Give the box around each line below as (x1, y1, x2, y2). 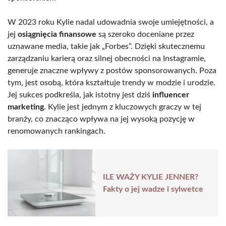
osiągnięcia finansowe (18, 30, 96, 39)
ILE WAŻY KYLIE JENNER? (103, 173, 198, 181)
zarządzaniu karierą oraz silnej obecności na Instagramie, (8, 54, 206, 63)
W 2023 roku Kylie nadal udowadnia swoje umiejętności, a (8, 18, 214, 27)
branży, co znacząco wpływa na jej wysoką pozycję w (8, 115, 195, 124)
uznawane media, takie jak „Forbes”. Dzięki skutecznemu (8, 42, 205, 51)
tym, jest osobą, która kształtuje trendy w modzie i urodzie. (8, 79, 215, 87)
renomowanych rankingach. (8, 127, 105, 136)
